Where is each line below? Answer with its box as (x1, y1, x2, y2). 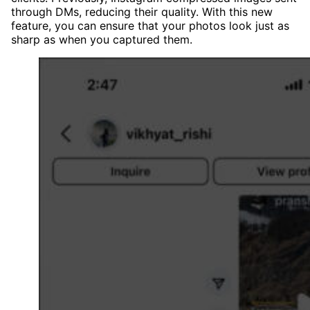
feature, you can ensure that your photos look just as (11, 19, 289, 33)
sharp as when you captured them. (11, 33, 192, 47)
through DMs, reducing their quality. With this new (11, 5, 273, 19)
